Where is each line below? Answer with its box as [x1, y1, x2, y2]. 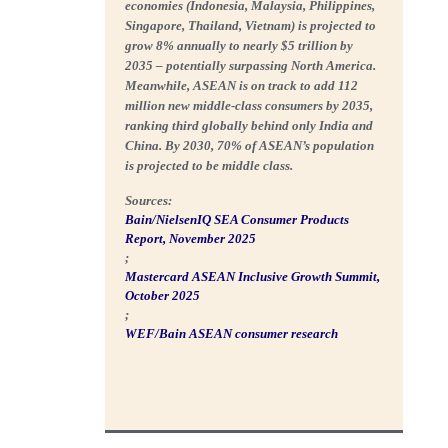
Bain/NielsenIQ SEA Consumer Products [125, 211, 350, 227]
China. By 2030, [125, 137, 218, 153]
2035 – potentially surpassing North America [125, 57, 374, 73]
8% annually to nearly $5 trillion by [156, 37, 354, 53]
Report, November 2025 [125, 230, 257, 246]
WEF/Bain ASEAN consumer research [125, 325, 339, 341]
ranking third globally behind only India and [125, 117, 374, 133]
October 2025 [125, 287, 201, 303]
